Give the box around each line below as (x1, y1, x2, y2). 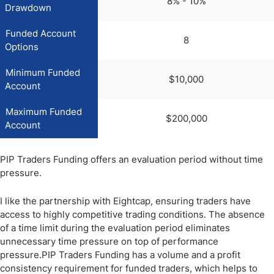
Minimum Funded (6, 67, 80, 78)
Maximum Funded (6, 106, 82, 117)
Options (5, 41, 39, 53)
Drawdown (5, 2, 51, 13)
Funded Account (6, 28, 76, 39)
